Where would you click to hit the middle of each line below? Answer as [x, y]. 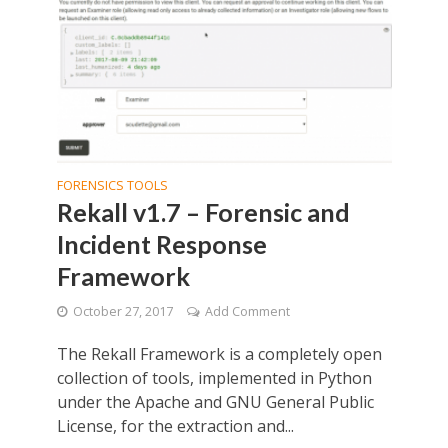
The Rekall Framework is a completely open [219, 354]
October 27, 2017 [122, 312]
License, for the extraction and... [175, 426]
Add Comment [247, 312]
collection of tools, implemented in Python [214, 378]
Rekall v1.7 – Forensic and [203, 212]
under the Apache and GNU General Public [215, 402]
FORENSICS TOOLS [112, 186]
